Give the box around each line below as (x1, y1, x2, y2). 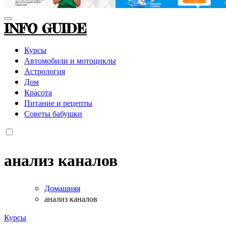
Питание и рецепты (24, 97, 92, 108)
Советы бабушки (24, 107, 82, 119)
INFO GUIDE (4, 20, 87, 36)
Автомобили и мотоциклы (24, 54, 116, 66)
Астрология (24, 65, 65, 76)
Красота (24, 86, 52, 97)
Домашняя (44, 182, 80, 193)
